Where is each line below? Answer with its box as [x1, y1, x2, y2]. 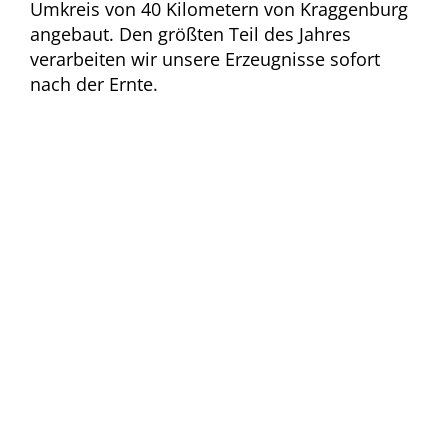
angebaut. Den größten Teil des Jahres [29, 22, 351, 47]
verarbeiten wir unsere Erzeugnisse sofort [29, 47, 380, 72]
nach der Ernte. [29, 72, 158, 97]
